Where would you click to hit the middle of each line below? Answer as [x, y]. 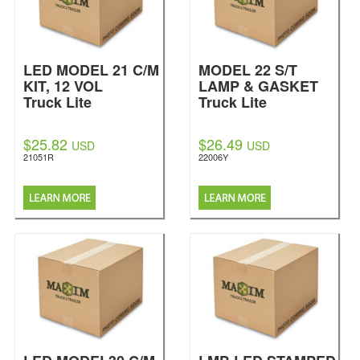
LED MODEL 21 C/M [91, 70]
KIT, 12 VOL [63, 86]
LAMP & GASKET [258, 86]
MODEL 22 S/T [248, 70]
